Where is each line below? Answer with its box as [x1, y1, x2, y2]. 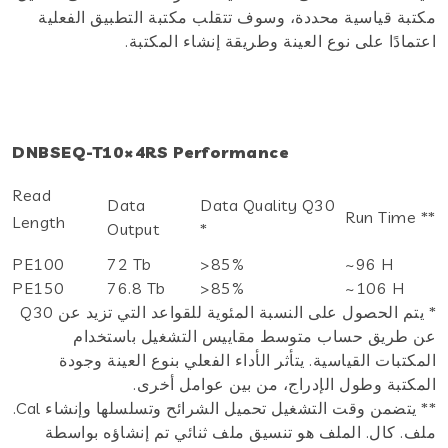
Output [107, 218, 159, 239]
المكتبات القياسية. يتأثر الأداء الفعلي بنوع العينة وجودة [59, 349, 436, 370]
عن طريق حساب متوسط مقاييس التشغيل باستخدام [73, 325, 436, 346]
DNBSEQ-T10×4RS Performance [12, 141, 288, 162]
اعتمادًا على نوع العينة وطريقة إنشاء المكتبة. [125, 30, 436, 51]
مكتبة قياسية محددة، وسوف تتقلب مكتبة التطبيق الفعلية [38, 6, 436, 27]
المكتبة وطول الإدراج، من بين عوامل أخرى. [133, 373, 436, 394]
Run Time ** [345, 206, 436, 227]
